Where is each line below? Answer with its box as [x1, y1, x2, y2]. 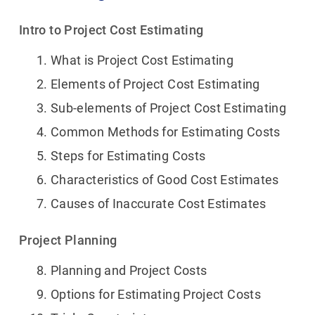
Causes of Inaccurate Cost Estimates [51, 196, 266, 212]
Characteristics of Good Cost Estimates [51, 172, 279, 188]
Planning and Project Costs [51, 263, 207, 278]
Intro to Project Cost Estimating [19, 22, 204, 38]
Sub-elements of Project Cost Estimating [51, 101, 287, 116]
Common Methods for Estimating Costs [51, 124, 281, 140]
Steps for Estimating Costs [51, 148, 206, 164]
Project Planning [19, 233, 117, 248]
